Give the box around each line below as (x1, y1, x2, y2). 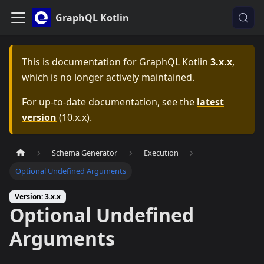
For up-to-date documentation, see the (22, 95, 197, 108)
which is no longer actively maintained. (22, 71, 194, 84)
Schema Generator (52, 147, 118, 159)
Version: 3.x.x (15, 192, 61, 202)
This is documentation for (22, 55, 139, 68)
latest (197, 95, 224, 108)
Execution (143, 147, 179, 159)
